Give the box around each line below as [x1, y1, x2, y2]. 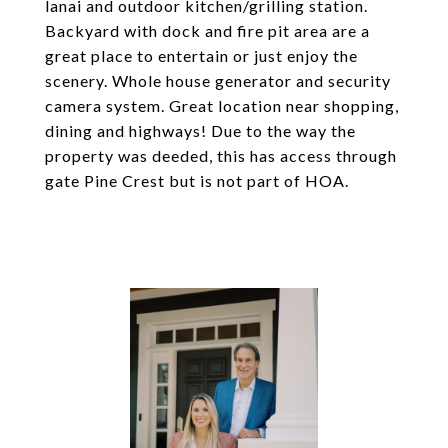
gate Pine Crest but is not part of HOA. [45, 171, 349, 190]
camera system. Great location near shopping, [45, 96, 399, 115]
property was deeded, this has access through [45, 146, 397, 165]
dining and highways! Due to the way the [45, 121, 356, 140]
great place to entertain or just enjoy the [45, 46, 358, 65]
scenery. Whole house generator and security [45, 71, 391, 90]
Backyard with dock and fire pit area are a [45, 21, 370, 40]
